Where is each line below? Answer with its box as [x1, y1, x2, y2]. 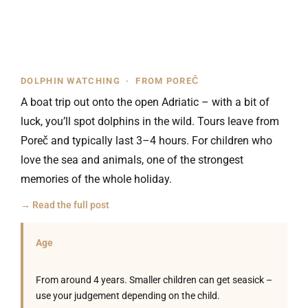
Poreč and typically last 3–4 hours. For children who [21, 134, 272, 147]
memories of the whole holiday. [21, 173, 172, 186]
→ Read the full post [21, 199, 109, 210]
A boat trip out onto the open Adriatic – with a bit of [21, 96, 269, 109]
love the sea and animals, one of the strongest [21, 153, 243, 166]
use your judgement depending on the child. [36, 290, 220, 301]
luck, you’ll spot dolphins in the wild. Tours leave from [21, 115, 279, 128]
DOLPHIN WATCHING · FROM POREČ [21, 76, 199, 86]
